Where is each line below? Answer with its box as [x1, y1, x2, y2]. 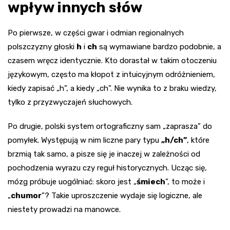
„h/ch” [161, 136, 187, 145]
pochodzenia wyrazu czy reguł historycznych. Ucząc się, [8, 163, 207, 173]
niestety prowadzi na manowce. [8, 205, 121, 215]
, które [187, 136, 209, 145]
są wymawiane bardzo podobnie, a [97, 42, 221, 52]
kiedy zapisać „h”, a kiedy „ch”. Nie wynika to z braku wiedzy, [8, 84, 217, 93]
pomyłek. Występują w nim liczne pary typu [8, 136, 161, 145]
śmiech [137, 177, 165, 187]
